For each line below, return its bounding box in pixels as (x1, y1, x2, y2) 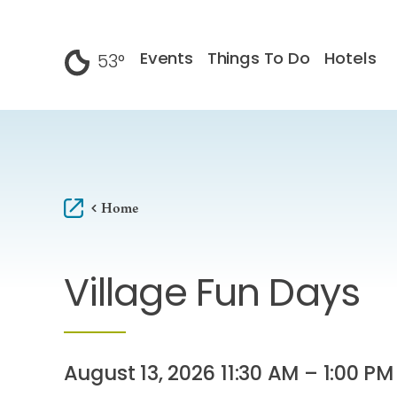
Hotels (323, 45, 377, 74)
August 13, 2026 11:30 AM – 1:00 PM (63, 359, 393, 393)
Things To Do (206, 45, 310, 74)
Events (139, 45, 193, 74)
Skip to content (21, 19, 124, 42)
